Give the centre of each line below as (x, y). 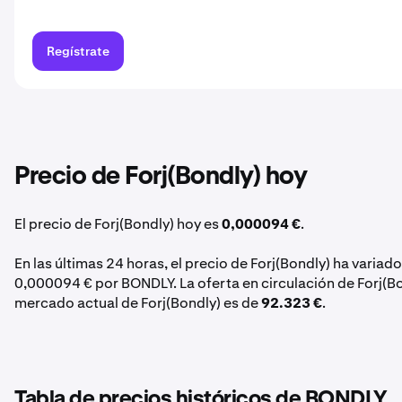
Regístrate (78, 51)
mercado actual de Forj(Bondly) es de (138, 303)
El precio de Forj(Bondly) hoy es (118, 224)
